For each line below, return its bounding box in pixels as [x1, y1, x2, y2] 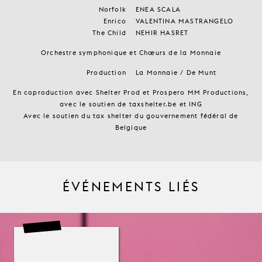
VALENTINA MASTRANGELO [136, 17, 234, 26]
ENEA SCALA [136, 5, 181, 14]
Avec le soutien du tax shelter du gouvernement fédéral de [23, 112, 239, 120]
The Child [92, 29, 126, 37]
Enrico [103, 17, 126, 26]
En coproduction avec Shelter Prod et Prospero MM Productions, [13, 88, 249, 97]
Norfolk [98, 5, 126, 14]
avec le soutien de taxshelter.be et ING [60, 100, 202, 109]
